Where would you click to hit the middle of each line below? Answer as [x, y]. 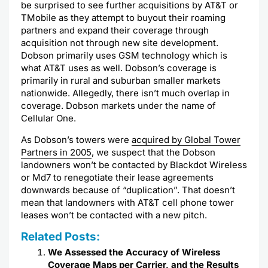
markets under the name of [157, 106]
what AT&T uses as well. [73, 68]
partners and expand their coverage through [115, 30]
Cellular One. [48, 118]
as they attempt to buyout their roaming [141, 18]
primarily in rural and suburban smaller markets [121, 80]
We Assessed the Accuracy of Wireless [134, 252]
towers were [103, 140]
